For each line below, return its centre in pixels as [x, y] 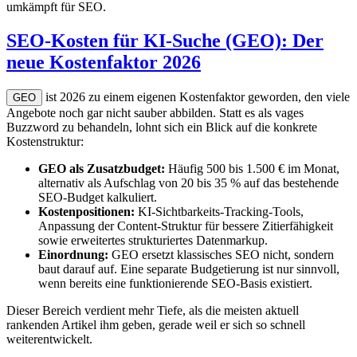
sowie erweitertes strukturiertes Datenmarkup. [153, 241]
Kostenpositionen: [86, 212]
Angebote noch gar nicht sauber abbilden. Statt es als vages [155, 113]
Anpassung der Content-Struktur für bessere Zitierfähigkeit [186, 226]
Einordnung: [73, 255]
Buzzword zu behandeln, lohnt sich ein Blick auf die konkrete [162, 127]
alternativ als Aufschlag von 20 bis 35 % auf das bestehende [188, 183]
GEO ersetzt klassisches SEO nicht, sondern [221, 255]
